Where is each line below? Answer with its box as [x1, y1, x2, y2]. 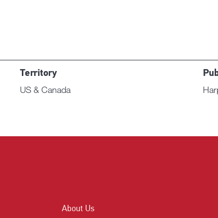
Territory [19, 69, 57, 79]
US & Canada [19, 84, 71, 95]
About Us [61, 203, 94, 214]
